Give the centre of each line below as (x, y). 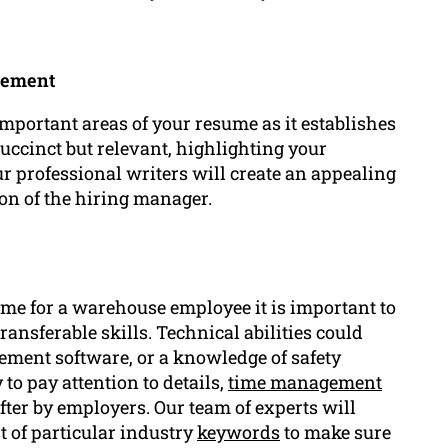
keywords (238, 431)
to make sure (335, 431)
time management (305, 381)
